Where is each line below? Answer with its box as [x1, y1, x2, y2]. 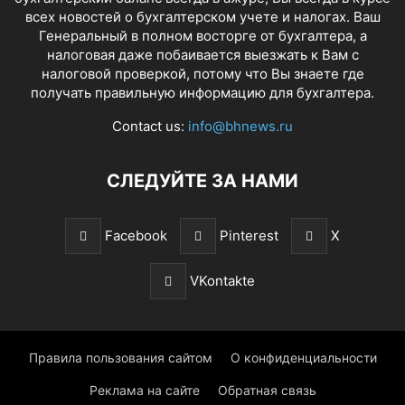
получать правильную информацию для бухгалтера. [31, 83, 374, 101]
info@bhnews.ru [188, 117, 293, 135]
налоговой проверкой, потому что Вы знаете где [41, 64, 364, 82]
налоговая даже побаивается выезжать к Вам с [46, 45, 359, 63]
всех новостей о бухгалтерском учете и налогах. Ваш [24, 7, 381, 25]
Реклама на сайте [89, 381, 200, 398]
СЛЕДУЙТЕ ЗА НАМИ [107, 169, 298, 192]
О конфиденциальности [230, 349, 377, 365]
